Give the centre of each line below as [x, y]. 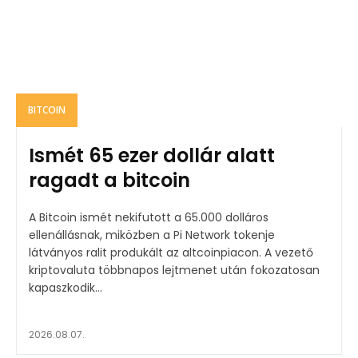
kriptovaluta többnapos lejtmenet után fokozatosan [174, 270]
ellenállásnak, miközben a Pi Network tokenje [152, 235]
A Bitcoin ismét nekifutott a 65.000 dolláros [149, 217]
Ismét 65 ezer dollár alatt [152, 155]
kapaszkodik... [66, 287]
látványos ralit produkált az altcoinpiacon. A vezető [147, 252]
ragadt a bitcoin [109, 180]
